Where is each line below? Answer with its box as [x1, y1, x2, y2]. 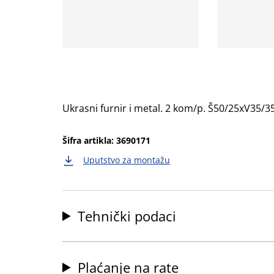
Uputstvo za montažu [83, 154, 170, 166]
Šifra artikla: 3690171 [62, 135, 150, 147]
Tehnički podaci [78, 207, 177, 226]
